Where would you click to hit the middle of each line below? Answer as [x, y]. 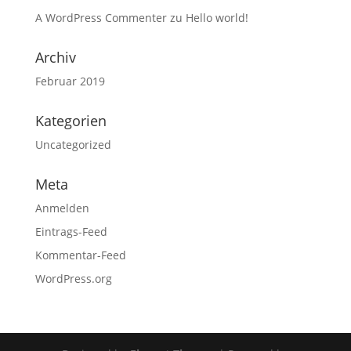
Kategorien [71, 121]
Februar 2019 [70, 81]
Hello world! [217, 18]
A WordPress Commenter [101, 18]
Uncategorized [73, 145]
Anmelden [62, 208]
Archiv [55, 57]
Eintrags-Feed [71, 232]
